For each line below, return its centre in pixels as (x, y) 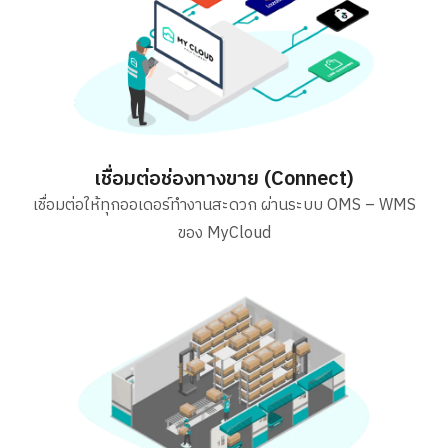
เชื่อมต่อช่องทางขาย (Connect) (224, 180)
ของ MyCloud (224, 234)
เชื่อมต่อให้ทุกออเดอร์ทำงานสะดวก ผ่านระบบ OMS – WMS (224, 206)
